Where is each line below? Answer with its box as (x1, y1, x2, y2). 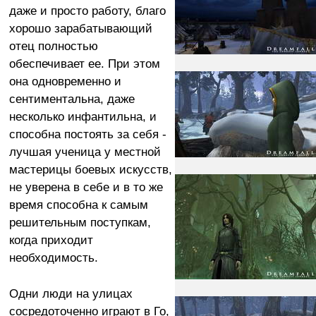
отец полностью (8, 38, 98, 53)
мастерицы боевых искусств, (8, 162, 172, 176)
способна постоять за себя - (8, 126, 166, 141)
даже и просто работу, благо (8, 3, 166, 18)
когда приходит (8, 232, 93, 247)
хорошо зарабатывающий (8, 20, 152, 35)
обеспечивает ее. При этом (8, 56, 160, 71)
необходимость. (8, 250, 98, 265)
